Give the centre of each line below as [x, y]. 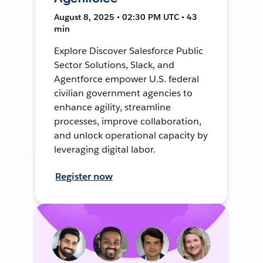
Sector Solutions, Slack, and [114, 65]
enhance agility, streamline [112, 107]
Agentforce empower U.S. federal [127, 79]
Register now [84, 176]
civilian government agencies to [123, 93]
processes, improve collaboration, [128, 121]
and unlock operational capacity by [131, 135]
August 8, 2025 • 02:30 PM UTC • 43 [126, 17]
